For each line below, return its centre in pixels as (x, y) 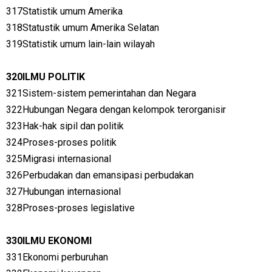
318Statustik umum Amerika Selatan (83, 28)
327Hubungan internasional (63, 192)
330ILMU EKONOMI (49, 241)
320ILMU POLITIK (46, 77)
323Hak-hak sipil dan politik (65, 126)
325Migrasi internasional (59, 159)
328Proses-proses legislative (70, 208)
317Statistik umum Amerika (64, 11)
